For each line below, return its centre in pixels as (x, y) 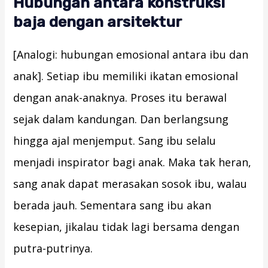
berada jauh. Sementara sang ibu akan (112, 205)
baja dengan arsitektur (98, 22)
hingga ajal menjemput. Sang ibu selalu (115, 141)
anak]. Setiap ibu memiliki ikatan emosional (126, 76)
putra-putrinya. (53, 249)
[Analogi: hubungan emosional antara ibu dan (131, 55)
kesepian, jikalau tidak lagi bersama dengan (127, 227)
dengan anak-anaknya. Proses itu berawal (120, 98)
